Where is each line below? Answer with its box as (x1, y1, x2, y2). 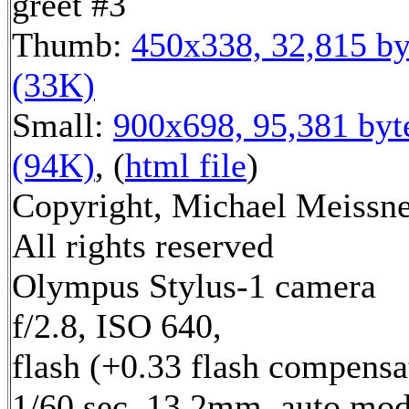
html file (125, 146, 246, 185)
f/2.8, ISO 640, (12, 307, 222, 346)
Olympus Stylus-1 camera (12, 267, 376, 306)
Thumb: (12, 26, 131, 65)
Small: (12, 106, 113, 145)
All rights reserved (12, 226, 274, 266)
